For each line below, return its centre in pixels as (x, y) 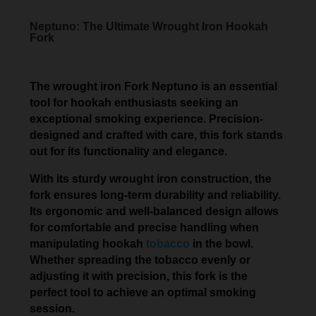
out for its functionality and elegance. (129, 151)
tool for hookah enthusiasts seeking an (134, 102)
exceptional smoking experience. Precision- (147, 119)
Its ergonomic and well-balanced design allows (154, 211)
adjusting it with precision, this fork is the (139, 276)
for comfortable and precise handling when (145, 227)
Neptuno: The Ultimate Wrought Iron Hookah (149, 26)
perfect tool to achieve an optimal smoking (143, 292)
